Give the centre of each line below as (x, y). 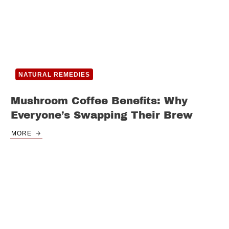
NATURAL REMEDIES (54, 75)
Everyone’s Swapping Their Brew (102, 115)
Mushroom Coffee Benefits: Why (99, 101)
